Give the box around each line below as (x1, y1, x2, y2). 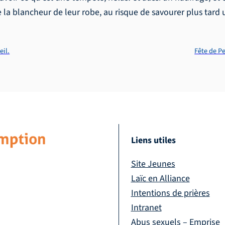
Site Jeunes (131, 158, 175, 171)
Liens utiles (131, 134, 176, 147)
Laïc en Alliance (131, 172, 190, 185)
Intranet (131, 201, 162, 214)
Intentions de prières (131, 187, 210, 200)
